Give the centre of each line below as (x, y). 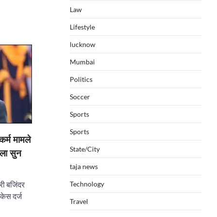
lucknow (83, 44)
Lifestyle (82, 27)
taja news (84, 166)
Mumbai (82, 62)
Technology (87, 184)
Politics (81, 79)
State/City (85, 149)
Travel (79, 201)
